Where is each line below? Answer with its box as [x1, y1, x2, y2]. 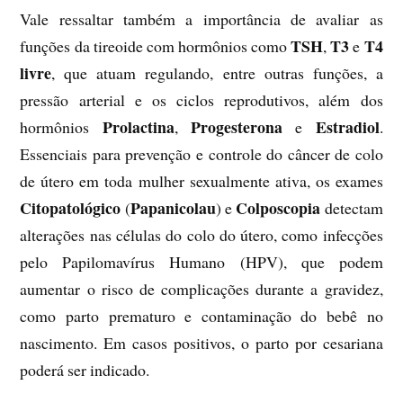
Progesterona [191, 115, 283, 139]
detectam [320, 197, 383, 219]
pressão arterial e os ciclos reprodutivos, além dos [20, 89, 383, 112]
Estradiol [315, 115, 380, 139]
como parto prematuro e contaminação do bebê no [20, 305, 383, 327]
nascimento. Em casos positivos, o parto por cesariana [20, 332, 383, 354]
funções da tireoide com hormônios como [20, 35, 291, 58]
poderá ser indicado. [20, 359, 156, 381]
